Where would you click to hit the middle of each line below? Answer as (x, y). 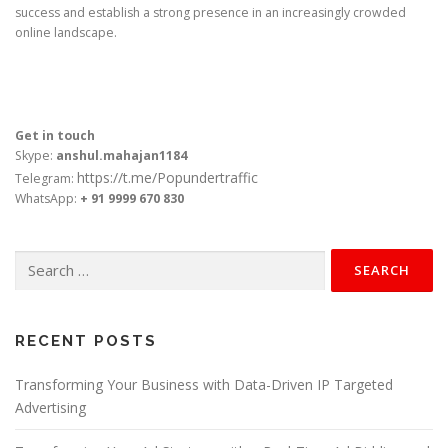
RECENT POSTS (86, 341)
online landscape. (66, 33)
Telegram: (46, 179)
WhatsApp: (47, 199)
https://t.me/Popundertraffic (167, 178)
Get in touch (55, 136)
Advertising (50, 408)
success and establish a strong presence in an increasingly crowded (210, 13)
